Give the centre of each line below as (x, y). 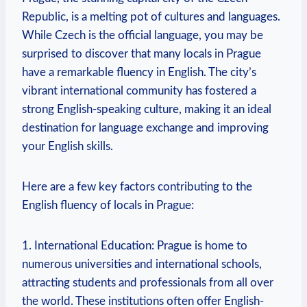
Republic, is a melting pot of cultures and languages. (151, 17)
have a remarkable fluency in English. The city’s (139, 73)
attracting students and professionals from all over (148, 283)
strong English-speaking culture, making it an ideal (147, 110)
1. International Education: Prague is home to (135, 246)
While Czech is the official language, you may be (143, 36)
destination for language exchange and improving (145, 128)
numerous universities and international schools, (142, 265)
